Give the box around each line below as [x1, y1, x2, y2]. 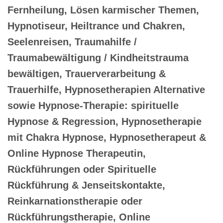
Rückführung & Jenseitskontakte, [7, 179, 165, 191]
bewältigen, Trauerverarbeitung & [7, 68, 166, 79]
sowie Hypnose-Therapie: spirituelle [7, 100, 179, 111]
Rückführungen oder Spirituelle [7, 163, 156, 175]
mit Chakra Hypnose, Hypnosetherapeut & [7, 131, 206, 143]
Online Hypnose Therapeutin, [7, 147, 146, 159]
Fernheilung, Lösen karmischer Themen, [7, 4, 199, 15]
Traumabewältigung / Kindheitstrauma [7, 52, 189, 63]
